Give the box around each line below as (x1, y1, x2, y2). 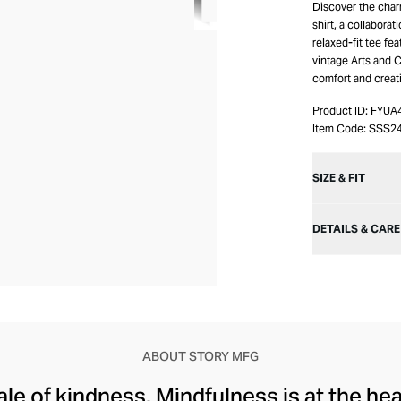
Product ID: (312, 104, 368, 117)
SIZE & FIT (312, 171, 365, 184)
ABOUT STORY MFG (142, 348, 259, 364)
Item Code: (312, 122, 366, 135)
